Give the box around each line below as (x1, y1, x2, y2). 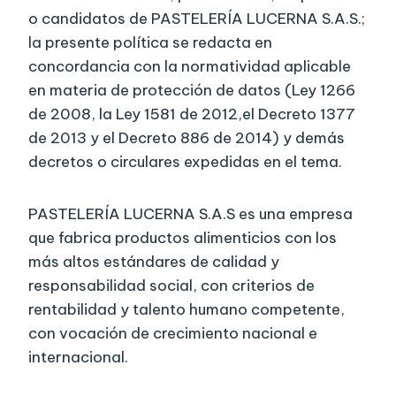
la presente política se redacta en (28, 33, 272, 53)
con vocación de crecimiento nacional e (28, 324, 317, 344)
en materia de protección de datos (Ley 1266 (28, 80, 355, 101)
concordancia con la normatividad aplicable (28, 57, 351, 77)
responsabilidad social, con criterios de (28, 276, 315, 296)
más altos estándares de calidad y (28, 252, 279, 272)
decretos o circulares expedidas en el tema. (28, 152, 342, 172)
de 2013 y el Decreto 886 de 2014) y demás (28, 128, 345, 148)
